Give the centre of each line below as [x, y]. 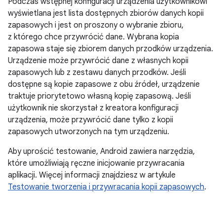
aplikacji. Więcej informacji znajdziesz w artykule [92, 175]
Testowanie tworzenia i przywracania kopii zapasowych [106, 187]
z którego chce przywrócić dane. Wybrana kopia [93, 37]
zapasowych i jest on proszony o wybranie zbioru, [96, 25]
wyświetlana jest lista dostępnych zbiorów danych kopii [106, 13]
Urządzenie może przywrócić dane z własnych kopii [98, 61]
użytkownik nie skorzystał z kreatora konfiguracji [93, 108]
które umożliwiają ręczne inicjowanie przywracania [96, 163]
